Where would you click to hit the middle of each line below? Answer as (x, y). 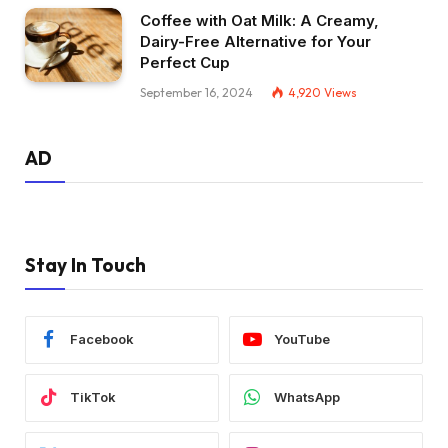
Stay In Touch (85, 264)
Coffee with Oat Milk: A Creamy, (259, 20)
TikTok (93, 397)
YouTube (302, 339)
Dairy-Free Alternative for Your (255, 41)
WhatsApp (307, 397)
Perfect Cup (185, 62)
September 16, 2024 (196, 92)
